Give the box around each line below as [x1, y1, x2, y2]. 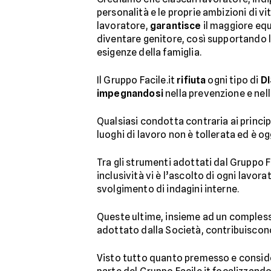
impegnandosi [97, 88, 163, 99]
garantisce [149, 20, 201, 31]
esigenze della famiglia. [97, 47, 201, 58]
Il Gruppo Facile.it [97, 74, 177, 86]
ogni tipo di [206, 74, 261, 86]
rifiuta [177, 74, 206, 86]
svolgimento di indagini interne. [97, 183, 240, 195]
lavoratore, [97, 20, 150, 31]
